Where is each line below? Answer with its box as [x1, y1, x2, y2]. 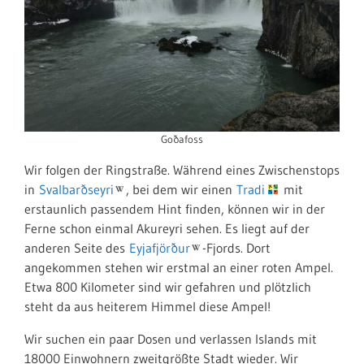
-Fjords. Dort [202, 240, 271, 256]
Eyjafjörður [129, 240, 190, 256]
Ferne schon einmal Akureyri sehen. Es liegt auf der [24, 220, 310, 236]
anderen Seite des [24, 240, 128, 256]
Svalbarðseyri [39, 181, 114, 197]
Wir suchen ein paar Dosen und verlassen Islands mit [24, 331, 317, 347]
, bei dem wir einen [126, 181, 236, 197]
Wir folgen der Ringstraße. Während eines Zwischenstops [24, 162, 340, 178]
